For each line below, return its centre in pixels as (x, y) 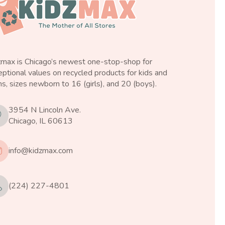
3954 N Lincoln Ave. (45, 110)
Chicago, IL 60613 (41, 121)
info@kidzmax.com (41, 151)
